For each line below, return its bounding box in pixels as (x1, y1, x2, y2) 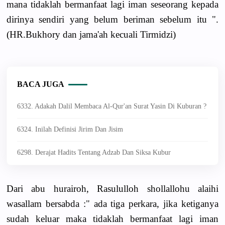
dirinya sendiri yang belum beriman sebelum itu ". (7, 14, 218, 25)
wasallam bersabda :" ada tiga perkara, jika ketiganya (7, 198, 218, 209)
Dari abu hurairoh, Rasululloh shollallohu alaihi (7, 183, 218, 194)
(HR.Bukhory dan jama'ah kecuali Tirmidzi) (7, 29, 176, 40)
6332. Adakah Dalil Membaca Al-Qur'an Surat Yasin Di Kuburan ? (17, 102, 206, 110)
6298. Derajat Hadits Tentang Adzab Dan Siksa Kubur (17, 149, 171, 157)
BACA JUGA (17, 79, 64, 88)
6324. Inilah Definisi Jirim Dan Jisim (17, 125, 123, 133)
